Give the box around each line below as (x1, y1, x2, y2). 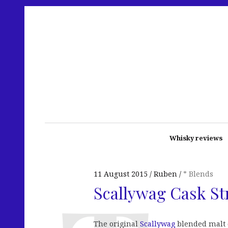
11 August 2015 (94, 169, 148, 179)
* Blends (183, 169, 213, 179)
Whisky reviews (169, 133, 222, 142)
